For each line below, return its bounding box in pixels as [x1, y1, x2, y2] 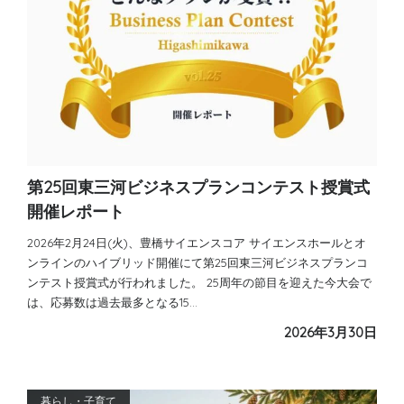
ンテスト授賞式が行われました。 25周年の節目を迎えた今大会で [27, 275, 372, 289]
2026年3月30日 [284, 324, 377, 341]
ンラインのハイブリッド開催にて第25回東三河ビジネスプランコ [27, 255, 368, 270]
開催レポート [27, 201, 124, 222]
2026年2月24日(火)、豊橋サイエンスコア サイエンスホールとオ [27, 235, 366, 250]
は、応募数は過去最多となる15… [27, 295, 197, 309]
